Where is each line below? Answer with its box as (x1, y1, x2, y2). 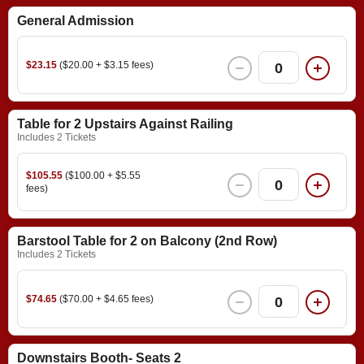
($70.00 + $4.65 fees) (59, 293, 154, 305)
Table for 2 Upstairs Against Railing (17, 117, 233, 132)
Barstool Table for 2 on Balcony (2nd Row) (17, 234, 277, 249)
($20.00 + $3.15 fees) (59, 59, 154, 71)
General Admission (17, 14, 134, 28)
